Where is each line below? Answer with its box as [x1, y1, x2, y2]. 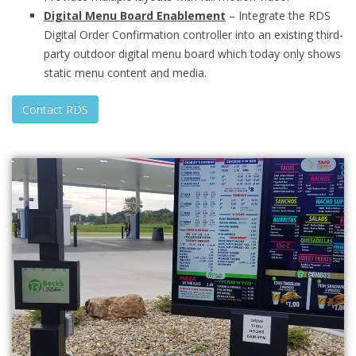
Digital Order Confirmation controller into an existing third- [44, 27, 343, 42]
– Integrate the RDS [226, 8, 331, 23]
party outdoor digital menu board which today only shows [44, 46, 341, 61]
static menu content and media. [44, 65, 207, 80]
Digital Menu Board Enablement [44, 8, 226, 23]
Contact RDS [22, 102, 88, 117]
